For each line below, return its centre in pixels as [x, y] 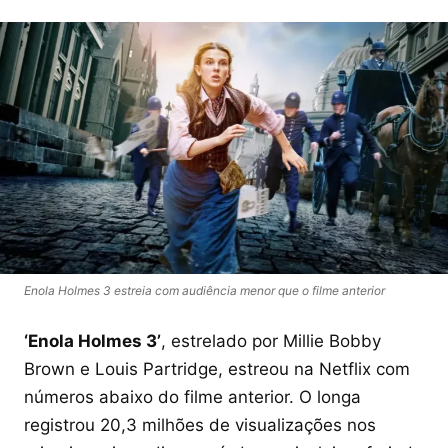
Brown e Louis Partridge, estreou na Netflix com [217, 368]
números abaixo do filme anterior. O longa [192, 396]
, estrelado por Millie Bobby [271, 340]
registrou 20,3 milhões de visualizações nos [200, 424]
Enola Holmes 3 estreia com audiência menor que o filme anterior [204, 290]
